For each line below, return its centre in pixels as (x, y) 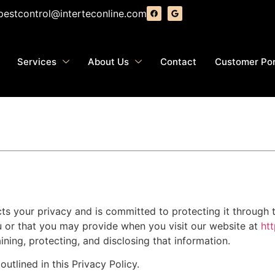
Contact (179, 62)
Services (37, 62)
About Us (109, 62)
